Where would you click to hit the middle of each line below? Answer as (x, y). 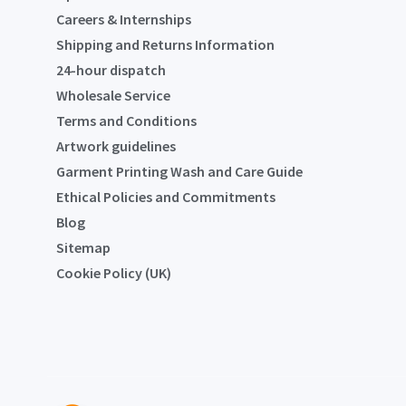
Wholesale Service (113, 95)
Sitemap (83, 247)
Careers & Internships (124, 19)
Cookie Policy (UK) (114, 272)
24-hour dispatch (111, 69)
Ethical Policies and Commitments (166, 196)
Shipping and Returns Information (165, 44)
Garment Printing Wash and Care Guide (179, 171)
